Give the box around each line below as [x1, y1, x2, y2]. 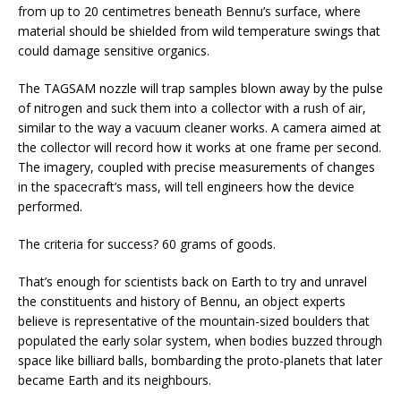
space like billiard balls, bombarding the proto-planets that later [18, 351, 382, 369]
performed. [18, 197, 82, 215]
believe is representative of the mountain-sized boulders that [18, 311, 370, 329]
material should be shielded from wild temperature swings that [18, 21, 380, 39]
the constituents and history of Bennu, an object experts [18, 292, 346, 310]
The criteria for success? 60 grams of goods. [18, 235, 276, 252]
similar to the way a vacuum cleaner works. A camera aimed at [18, 118, 381, 136]
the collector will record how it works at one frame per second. [18, 138, 381, 156]
